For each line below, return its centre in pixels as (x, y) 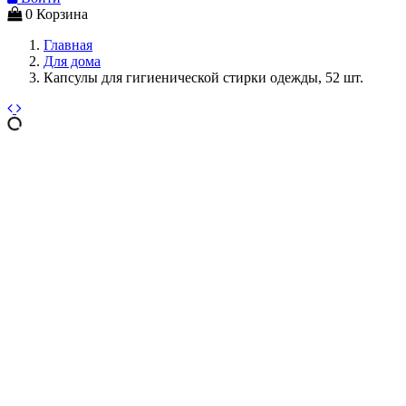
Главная (68, 44)
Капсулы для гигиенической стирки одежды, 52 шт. (203, 77)
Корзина (62, 14)
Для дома (72, 61)
